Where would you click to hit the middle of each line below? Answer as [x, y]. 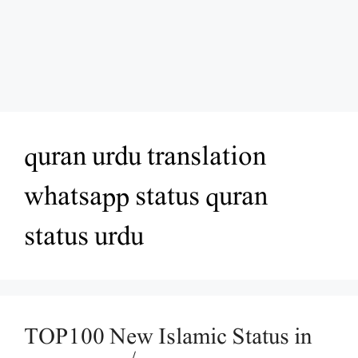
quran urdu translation [145, 155]
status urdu [84, 235]
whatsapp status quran [146, 195]
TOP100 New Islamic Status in [168, 336]
